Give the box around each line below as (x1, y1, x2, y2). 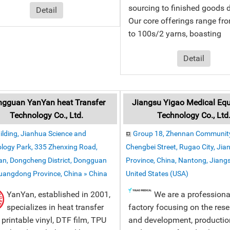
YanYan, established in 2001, (6, 189, 110, 199)
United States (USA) (125, 169, 188, 178)
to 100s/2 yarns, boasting (128, 29, 221, 39)
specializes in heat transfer (6, 202, 104, 212)
